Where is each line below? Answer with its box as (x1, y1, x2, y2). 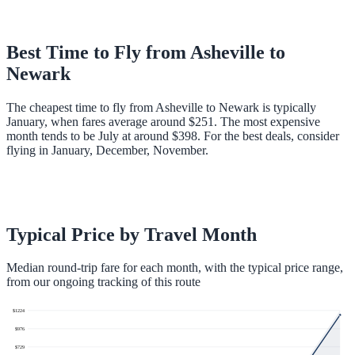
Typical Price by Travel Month (6, 223, 257, 245)
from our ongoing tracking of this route (6, 275, 200, 289)
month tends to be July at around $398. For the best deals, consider (6, 128, 339, 143)
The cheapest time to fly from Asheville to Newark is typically (6, 100, 316, 114)
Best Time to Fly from (6, 41, 190, 63)
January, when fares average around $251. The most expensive (6, 114, 320, 128)
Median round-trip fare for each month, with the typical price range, (6, 261, 343, 275)
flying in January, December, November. (6, 143, 208, 157)
